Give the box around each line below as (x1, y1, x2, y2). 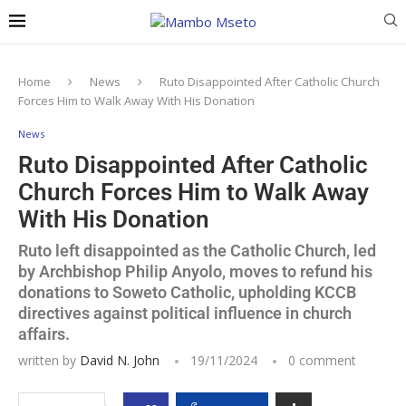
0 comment (288, 352, 356, 369)
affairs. (18, 324, 70, 343)
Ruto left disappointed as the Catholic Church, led (18, 241, 376, 260)
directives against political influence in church (18, 304, 352, 323)
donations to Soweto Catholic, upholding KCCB (18, 283, 356, 302)
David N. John (80, 352, 159, 369)
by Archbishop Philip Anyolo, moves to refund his (18, 262, 372, 281)
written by (18, 352, 80, 369)
